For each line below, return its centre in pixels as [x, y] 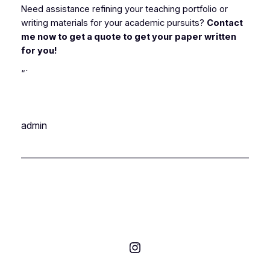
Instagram [160, 246]
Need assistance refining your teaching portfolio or [124, 9]
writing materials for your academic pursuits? [114, 23]
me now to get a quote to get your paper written [128, 37]
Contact [224, 23]
